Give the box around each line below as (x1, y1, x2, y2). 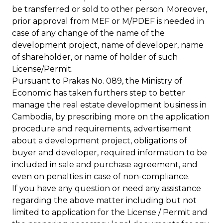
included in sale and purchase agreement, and (12, 160, 198, 169)
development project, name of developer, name (12, 40, 204, 50)
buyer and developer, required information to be (12, 148, 207, 157)
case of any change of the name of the (12, 28, 165, 38)
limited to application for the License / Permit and (12, 208, 208, 217)
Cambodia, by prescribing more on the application (12, 112, 210, 121)
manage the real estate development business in (12, 100, 207, 110)
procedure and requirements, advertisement (12, 124, 192, 133)
